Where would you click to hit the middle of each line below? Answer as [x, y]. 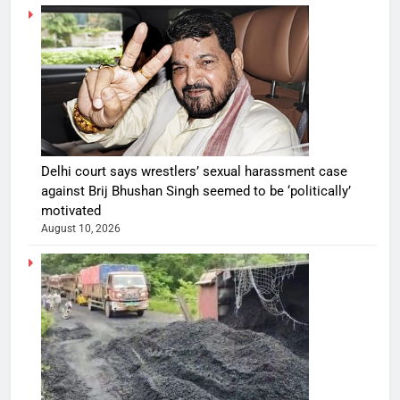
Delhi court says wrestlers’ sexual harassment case [194, 171]
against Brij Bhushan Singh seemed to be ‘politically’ [196, 191]
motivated [71, 210]
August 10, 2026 [81, 228]
